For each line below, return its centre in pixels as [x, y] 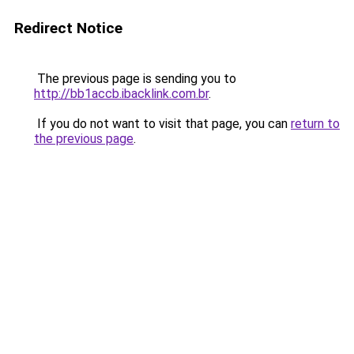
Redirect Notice [68, 28]
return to [315, 124]
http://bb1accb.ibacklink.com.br [121, 94]
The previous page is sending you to [135, 79]
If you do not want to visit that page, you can [162, 124]
